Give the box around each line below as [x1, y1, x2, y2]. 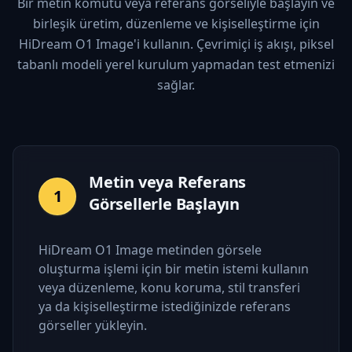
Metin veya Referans [89, 170, 247, 192]
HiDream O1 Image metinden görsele [38, 240, 262, 258]
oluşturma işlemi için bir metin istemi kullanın [38, 259, 309, 277]
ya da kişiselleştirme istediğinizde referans [38, 297, 291, 315]
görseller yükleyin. [38, 316, 147, 334]
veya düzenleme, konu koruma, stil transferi [38, 278, 300, 296]
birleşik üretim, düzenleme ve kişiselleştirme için [32, 14, 320, 32]
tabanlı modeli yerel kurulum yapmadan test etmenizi [17, 55, 335, 73]
